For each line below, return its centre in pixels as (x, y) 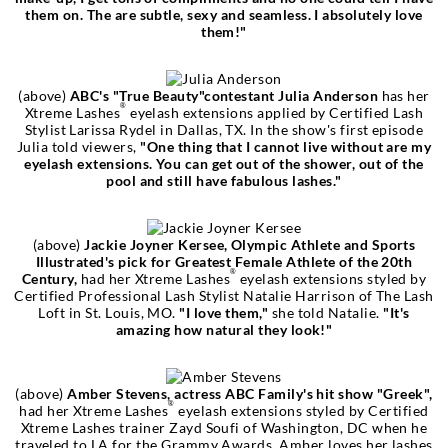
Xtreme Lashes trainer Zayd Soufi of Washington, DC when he (224, 427)
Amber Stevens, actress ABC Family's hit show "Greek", (250, 393)
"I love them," (224, 312)
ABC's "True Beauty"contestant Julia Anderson (225, 95)
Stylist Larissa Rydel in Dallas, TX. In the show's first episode (224, 129)
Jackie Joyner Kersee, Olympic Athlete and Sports (250, 244)
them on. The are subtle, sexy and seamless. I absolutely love (224, 14)
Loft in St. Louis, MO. (109, 312)
